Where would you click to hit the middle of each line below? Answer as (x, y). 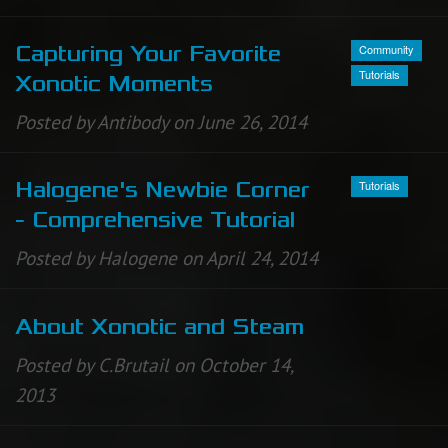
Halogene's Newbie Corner (162, 190)
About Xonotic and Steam (159, 326)
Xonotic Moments (114, 84)
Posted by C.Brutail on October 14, (154, 364)
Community (386, 49)
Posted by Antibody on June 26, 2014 (161, 122)
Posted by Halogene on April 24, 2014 (166, 258)
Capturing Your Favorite (148, 54)
